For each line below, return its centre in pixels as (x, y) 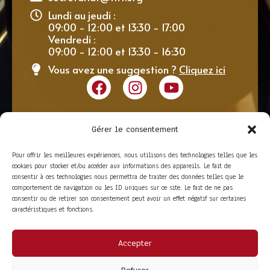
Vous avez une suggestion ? (114, 70)
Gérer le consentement (135, 129)
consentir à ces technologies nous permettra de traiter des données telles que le (128, 177)
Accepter (135, 243)
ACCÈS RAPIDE (55, 251)
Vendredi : (72, 39)
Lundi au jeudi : (82, 15)
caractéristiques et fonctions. (53, 209)
